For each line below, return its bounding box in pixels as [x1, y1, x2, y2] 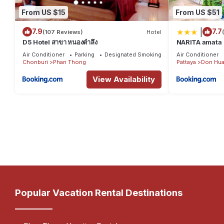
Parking [74, 51, 94, 58]
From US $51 [175, 7, 219, 16]
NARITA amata [176, 38, 222, 46]
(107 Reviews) [42, 28, 83, 35]
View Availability [92, 74, 155, 84]
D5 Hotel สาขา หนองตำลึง [22, 38, 97, 46]
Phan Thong [53, 58, 86, 66]
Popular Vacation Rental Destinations [15, 187, 182, 199]
